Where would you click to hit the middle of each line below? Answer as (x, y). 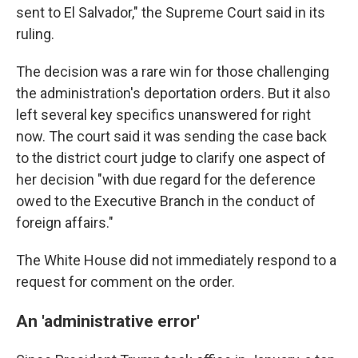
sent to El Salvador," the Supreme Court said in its (171, 12)
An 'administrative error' (108, 321)
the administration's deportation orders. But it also (173, 93)
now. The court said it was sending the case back (171, 136)
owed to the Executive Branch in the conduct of (166, 201)
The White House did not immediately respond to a (176, 260)
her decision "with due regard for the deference (166, 179)
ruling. (35, 34)
